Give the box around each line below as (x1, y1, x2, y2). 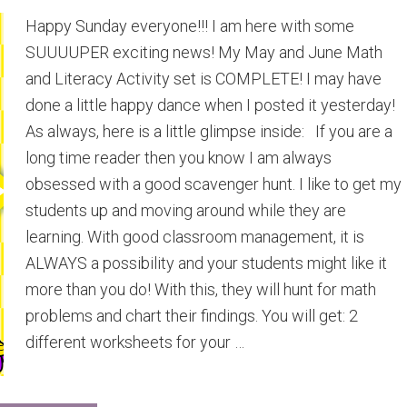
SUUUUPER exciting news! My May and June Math (25, 43, 382, 62)
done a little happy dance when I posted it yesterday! (25, 95, 395, 114)
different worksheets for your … (25, 333, 244, 352)
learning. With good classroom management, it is (25, 227, 364, 246)
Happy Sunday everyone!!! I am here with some (25, 16, 354, 35)
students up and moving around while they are (25, 201, 346, 220)
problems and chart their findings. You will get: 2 (25, 306, 358, 325)
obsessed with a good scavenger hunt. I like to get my (25, 174, 402, 194)
